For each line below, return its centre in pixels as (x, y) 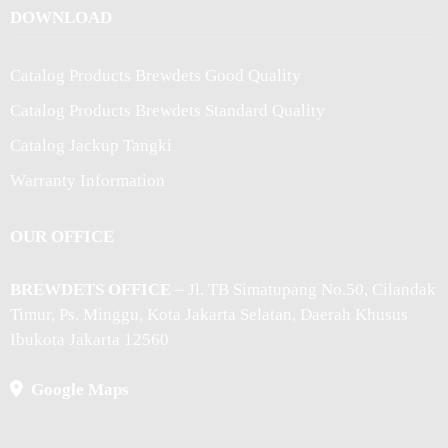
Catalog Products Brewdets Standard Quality (167, 110)
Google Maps (76, 389)
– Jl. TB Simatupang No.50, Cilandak (303, 289)
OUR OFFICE (62, 236)
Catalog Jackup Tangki (91, 145)
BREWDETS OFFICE (90, 289)
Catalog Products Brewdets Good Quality (155, 75)
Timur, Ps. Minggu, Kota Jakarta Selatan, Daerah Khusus (209, 314)
